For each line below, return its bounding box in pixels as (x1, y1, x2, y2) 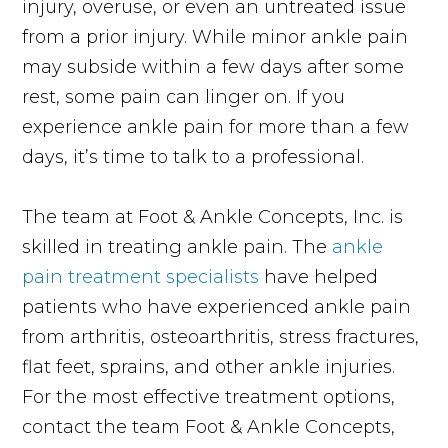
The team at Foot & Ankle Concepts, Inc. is (22, 205, 404, 228)
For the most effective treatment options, (22, 385, 396, 408)
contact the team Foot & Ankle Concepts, (22, 415, 396, 438)
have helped (259, 265, 379, 288)
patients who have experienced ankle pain (22, 295, 412, 318)
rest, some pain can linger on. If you (22, 85, 346, 108)
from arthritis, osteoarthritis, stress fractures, (22, 325, 420, 348)
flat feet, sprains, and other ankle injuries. (22, 355, 396, 378)
